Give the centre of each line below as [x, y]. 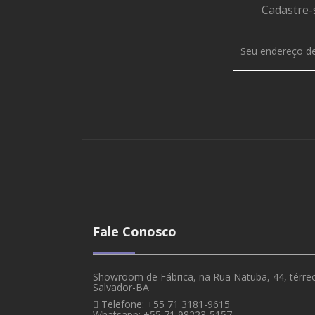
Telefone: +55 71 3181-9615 [166, 304]
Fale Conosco [135, 231]
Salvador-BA [121, 287]
